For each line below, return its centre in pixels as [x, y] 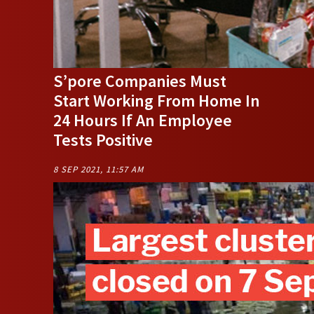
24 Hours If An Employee [143, 120]
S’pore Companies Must [140, 81]
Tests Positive [103, 140]
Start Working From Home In [157, 101]
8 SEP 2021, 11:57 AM [98, 169]
